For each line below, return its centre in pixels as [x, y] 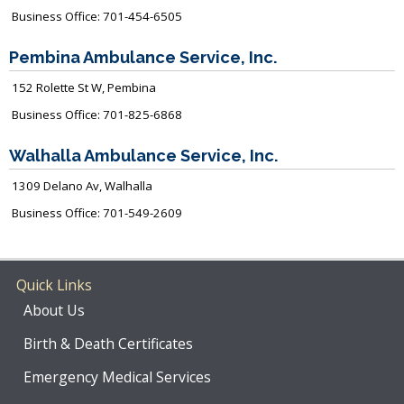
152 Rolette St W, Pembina [84, 88]
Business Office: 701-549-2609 [97, 213]
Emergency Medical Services [117, 376]
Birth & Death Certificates [108, 343]
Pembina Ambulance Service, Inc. [143, 58]
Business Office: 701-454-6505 [97, 17]
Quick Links [54, 285]
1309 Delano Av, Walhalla [82, 186]
